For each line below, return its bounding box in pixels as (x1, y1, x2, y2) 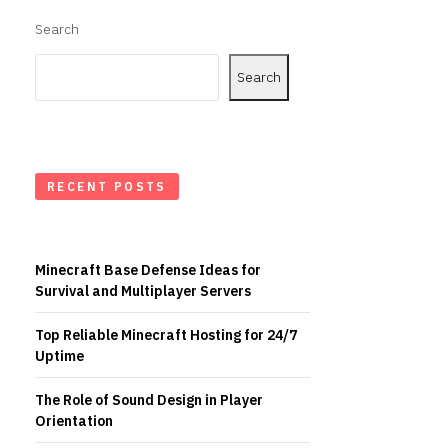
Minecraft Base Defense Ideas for (35, 261, 261, 279)
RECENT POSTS (47, 179, 167, 194)
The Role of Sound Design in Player (35, 391, 263, 409)
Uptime (35, 347, 84, 365)
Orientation (35, 412, 113, 430)
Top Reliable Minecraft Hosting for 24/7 (35, 326, 297, 344)
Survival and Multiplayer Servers (35, 282, 251, 300)
